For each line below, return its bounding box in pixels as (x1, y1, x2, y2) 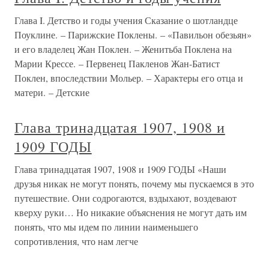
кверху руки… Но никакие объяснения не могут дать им (14, 206, 247, 219)
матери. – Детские (14, 86, 89, 98)
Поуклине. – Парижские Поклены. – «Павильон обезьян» (14, 28, 252, 41)
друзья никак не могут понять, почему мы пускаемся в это (14, 177, 254, 190)
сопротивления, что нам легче (14, 235, 138, 247)
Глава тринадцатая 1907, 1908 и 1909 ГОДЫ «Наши (14, 163, 226, 175)
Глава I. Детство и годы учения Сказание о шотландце (14, 14, 238, 26)
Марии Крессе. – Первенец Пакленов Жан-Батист (14, 57, 220, 70)
